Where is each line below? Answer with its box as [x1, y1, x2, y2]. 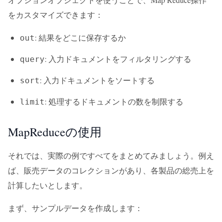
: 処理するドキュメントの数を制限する [45, 96, 183, 107]
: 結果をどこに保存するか [35, 32, 126, 43]
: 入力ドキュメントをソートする [40, 75, 155, 85]
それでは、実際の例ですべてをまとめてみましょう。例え [8, 150, 214, 161]
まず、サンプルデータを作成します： [8, 203, 143, 213]
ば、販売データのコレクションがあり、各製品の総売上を [8, 165, 214, 175]
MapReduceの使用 [8, 124, 102, 140]
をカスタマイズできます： [8, 9, 103, 20]
